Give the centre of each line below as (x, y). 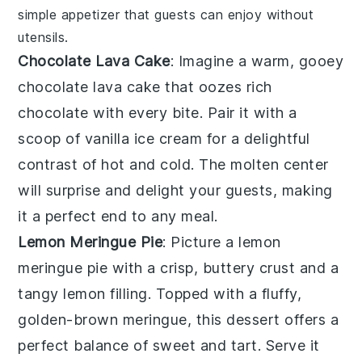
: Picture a (201, 242)
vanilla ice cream (143, 139)
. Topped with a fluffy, (225, 294)
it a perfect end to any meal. (118, 217)
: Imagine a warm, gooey (257, 61)
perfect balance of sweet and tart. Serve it (169, 346)
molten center (280, 165)
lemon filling (105, 294)
